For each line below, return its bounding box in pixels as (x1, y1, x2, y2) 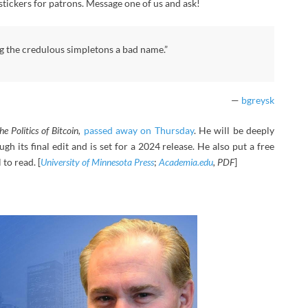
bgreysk (241, 93, 274, 106)
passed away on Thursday (83, 124, 194, 137)
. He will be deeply (193, 124, 275, 137)
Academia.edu (159, 156, 213, 168)
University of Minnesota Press (41, 156, 154, 168)
